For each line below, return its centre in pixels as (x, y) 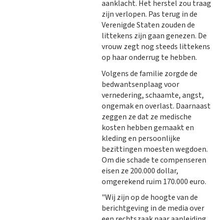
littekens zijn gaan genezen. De (154, 36)
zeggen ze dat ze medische (147, 117)
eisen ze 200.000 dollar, (140, 171)
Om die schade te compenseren (154, 160)
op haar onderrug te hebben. (149, 58)
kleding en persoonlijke (141, 138)
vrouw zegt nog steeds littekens (156, 47)
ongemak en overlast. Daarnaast (156, 106)
